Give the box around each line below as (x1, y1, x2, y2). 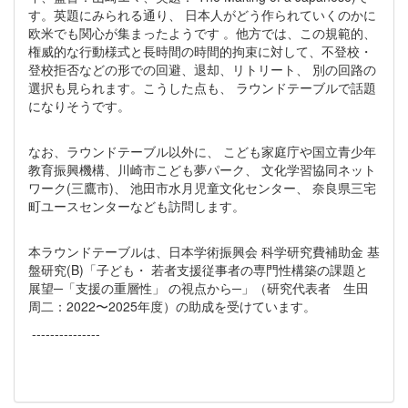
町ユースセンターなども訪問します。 (28, 197, 245, 216)
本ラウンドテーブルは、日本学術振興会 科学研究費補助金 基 (28, 242, 380, 261)
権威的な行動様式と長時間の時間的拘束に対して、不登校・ (28, 42, 372, 61)
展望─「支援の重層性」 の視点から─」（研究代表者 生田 (28, 279, 369, 298)
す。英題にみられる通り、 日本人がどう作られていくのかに (28, 5, 376, 25)
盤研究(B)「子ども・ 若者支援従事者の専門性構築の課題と (28, 260, 368, 280)
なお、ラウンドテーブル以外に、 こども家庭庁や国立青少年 (28, 142, 376, 161)
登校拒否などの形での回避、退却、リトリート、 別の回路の (28, 60, 376, 79)
